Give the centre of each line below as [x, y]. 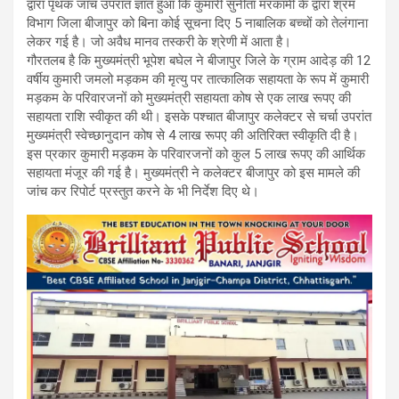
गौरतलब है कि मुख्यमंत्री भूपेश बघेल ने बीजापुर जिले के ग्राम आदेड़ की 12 [199, 61]
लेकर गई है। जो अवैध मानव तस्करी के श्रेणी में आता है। [159, 42]
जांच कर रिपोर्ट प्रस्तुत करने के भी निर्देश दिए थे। [143, 192]
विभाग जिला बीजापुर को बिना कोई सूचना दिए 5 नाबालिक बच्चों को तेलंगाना [197, 24]
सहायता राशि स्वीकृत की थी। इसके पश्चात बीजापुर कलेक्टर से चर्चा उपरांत [199, 117]
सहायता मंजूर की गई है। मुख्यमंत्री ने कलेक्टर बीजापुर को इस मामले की [193, 173]
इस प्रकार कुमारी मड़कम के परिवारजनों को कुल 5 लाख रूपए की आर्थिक [196, 155]
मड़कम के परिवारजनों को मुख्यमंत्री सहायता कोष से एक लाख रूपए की [189, 98]
